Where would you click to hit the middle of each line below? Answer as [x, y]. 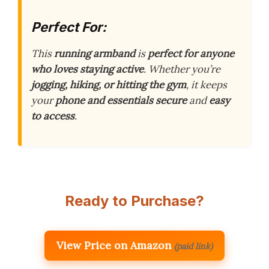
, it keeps [207, 84]
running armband [95, 53]
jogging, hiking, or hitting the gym [109, 84]
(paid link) [193, 246]
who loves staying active [87, 69]
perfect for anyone [191, 53]
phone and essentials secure [121, 100]
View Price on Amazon [114, 245]
